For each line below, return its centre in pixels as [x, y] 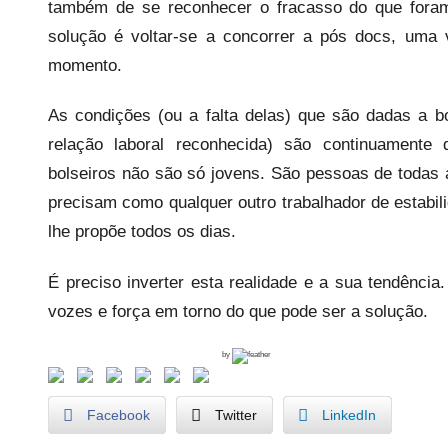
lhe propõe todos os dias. [142, 232]
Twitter [236, 414]
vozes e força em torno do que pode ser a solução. [238, 311]
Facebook [118, 414]
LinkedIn [349, 414]
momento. [85, 65]
